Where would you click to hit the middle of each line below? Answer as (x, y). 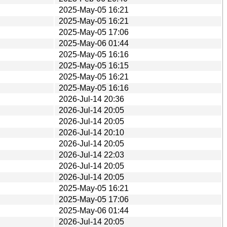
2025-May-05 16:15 (94, 65)
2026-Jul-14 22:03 (91, 155)
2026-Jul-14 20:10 (91, 132)
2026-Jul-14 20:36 (91, 99)
